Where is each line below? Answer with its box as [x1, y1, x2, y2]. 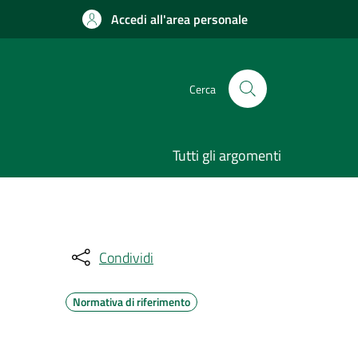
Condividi [99, 246, 153, 268]
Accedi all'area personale [111, 10, 248, 29]
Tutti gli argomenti [173, 145, 281, 166]
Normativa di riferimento [73, 293, 190, 310]
